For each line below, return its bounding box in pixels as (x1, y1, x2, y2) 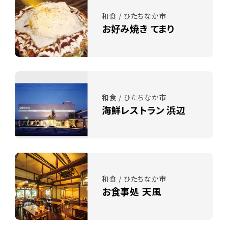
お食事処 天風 (101, 185, 161, 198)
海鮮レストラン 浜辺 (101, 103, 186, 117)
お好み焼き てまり (101, 22, 175, 36)
